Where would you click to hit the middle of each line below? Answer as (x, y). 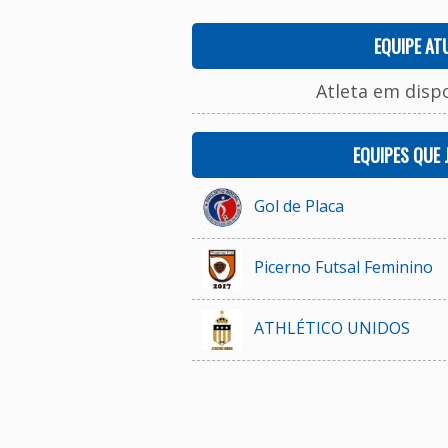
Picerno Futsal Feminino (343, 266)
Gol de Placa (298, 205)
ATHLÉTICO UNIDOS (331, 327)
